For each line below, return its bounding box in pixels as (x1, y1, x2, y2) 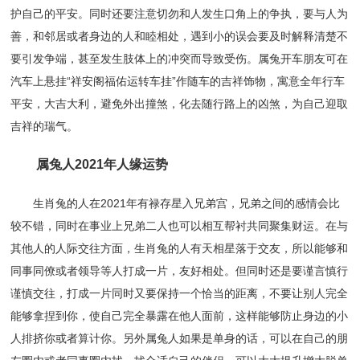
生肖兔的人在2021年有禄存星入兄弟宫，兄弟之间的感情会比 (10, 197, 341, 211)
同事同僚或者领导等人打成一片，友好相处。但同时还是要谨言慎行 (10, 264, 349, 278)
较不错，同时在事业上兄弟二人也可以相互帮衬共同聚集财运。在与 (10, 219, 349, 233)
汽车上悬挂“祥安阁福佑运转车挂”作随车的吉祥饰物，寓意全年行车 (10, 75, 346, 88)
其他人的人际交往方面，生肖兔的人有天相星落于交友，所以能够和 (10, 242, 349, 256)
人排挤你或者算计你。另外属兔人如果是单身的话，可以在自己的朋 (10, 332, 349, 346)
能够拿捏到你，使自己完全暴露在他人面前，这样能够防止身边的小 (10, 309, 349, 323)
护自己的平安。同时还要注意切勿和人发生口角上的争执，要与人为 (10, 7, 349, 21)
